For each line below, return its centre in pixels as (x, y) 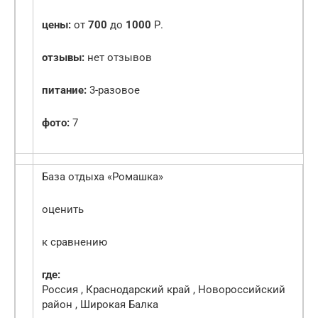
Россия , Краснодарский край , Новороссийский (164, 290)
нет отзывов (118, 58)
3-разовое (113, 91)
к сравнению (75, 242)
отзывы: (63, 58)
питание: (64, 91)
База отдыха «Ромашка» (103, 177)
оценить (63, 210)
